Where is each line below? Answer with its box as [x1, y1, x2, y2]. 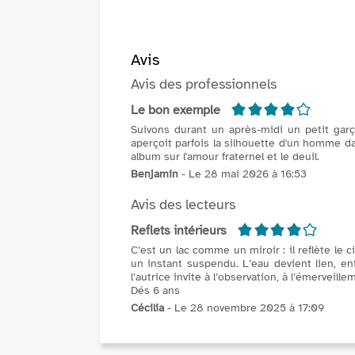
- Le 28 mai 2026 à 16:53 [178, 167, 307, 181]
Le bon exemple [131, 102, 220, 119]
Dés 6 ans [131, 284, 180, 298]
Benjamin [131, 167, 178, 181]
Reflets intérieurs [131, 223, 227, 239]
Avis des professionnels [131, 75, 277, 94]
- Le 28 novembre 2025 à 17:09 [164, 301, 324, 315]
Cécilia [131, 301, 164, 315]
